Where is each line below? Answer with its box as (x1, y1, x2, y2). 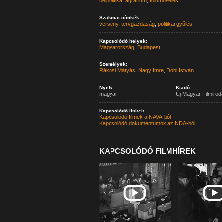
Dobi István (166, 67, 194, 73)
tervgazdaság (121, 21, 155, 27)
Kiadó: (175, 85, 191, 90)
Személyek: (99, 61, 127, 67)
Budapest (137, 44, 160, 50)
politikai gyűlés (157, 21, 192, 27)
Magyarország (99, 44, 134, 50)
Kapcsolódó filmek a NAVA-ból (99, 114, 171, 120)
